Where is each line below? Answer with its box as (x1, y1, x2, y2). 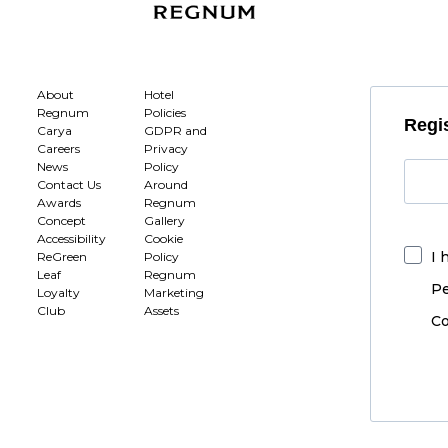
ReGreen (36, 248, 87, 264)
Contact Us (36, 176, 101, 192)
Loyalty (36, 284, 80, 300)
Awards (36, 194, 81, 210)
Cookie (144, 230, 184, 246)
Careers (36, 140, 80, 156)
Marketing (144, 284, 205, 300)
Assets (144, 302, 180, 318)
